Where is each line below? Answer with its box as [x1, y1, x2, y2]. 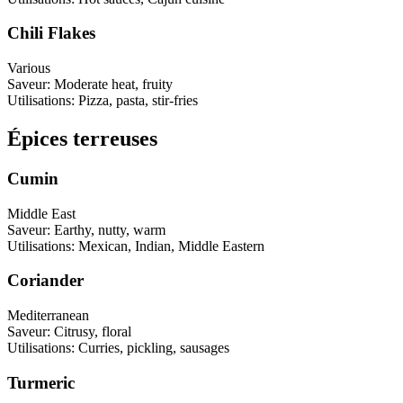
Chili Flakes [7, 23, 95, 43]
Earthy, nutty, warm [54, 221, 166, 237]
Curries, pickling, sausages [78, 340, 229, 356]
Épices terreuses [7, 127, 157, 151]
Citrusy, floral [54, 324, 131, 340]
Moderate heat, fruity [54, 76, 173, 93]
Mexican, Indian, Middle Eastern [78, 237, 264, 254]
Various [7, 60, 50, 76]
